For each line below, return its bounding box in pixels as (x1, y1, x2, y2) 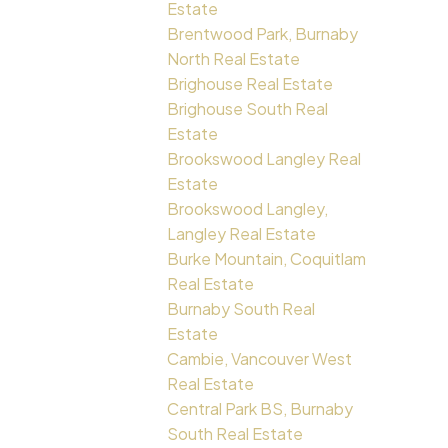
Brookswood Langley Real (167, 148, 362, 170)
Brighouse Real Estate (167, 73, 334, 95)
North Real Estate (167, 48, 301, 70)
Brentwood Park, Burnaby (167, 23, 359, 45)
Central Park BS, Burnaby (167, 398, 354, 420)
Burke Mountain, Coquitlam (167, 248, 367, 270)
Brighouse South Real (167, 98, 329, 120)
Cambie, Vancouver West (167, 348, 353, 370)
